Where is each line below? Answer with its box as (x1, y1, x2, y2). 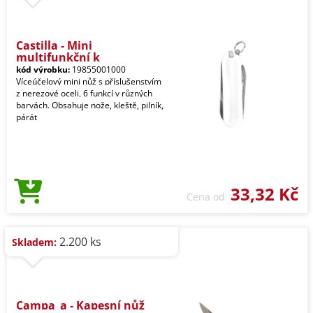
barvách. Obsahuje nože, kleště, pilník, (16, 99, 163, 111)
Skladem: (12, 235, 57, 249)
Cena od (187, 190, 231, 203)
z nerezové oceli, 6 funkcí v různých (16, 87, 152, 99)
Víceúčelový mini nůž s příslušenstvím (16, 75, 161, 87)
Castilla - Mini (16, 38, 92, 53)
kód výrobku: (16, 64, 70, 75)
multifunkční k (16, 50, 100, 65)
